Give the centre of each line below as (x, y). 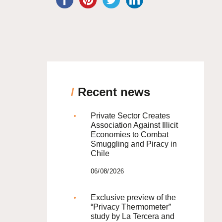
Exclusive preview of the (133, 197)
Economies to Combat (129, 134)
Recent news (112, 92)
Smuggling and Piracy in (134, 144)
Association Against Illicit (134, 125)
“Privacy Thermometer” (131, 207)
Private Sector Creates (130, 115)
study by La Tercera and (132, 216)
